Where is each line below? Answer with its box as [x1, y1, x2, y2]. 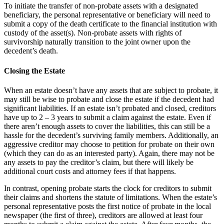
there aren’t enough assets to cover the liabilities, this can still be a [4, 121, 210, 130]
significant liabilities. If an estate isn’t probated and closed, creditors [4, 103, 216, 112]
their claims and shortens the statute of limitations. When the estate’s [4, 192, 217, 201]
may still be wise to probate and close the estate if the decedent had [4, 94, 214, 103]
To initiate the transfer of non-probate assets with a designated [4, 1, 198, 10]
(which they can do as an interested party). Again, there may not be [4, 148, 214, 157]
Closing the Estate [4, 66, 65, 75]
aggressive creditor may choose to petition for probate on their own [4, 139, 214, 148]
